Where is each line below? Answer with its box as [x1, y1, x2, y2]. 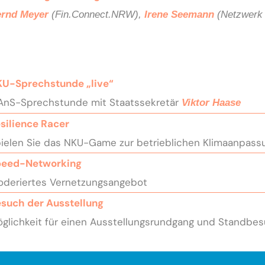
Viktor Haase [181, 96, 241, 108]
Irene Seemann [144, 8, 214, 20]
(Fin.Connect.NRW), [48, 8, 144, 20]
